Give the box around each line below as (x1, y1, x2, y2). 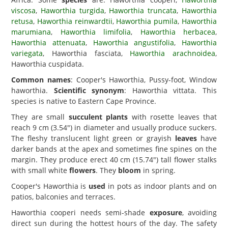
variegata (11, 48, 43, 58)
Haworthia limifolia (60, 27, 131, 37)
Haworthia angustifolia (93, 38, 175, 47)
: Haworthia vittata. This (124, 85, 217, 95)
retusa (11, 16, 33, 26)
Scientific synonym (53, 85, 125, 95)
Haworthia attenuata (11, 38, 85, 47)
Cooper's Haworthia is (11, 181, 89, 191)
